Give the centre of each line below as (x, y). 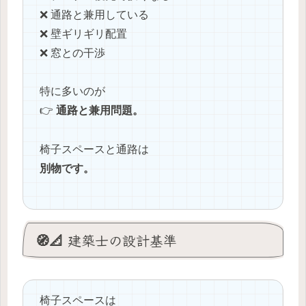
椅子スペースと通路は (94, 150)
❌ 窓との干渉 (72, 53)
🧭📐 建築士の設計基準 (106, 240)
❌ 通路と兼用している (94, 14)
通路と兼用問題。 (100, 111)
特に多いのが (72, 92)
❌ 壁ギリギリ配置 (83, 33)
